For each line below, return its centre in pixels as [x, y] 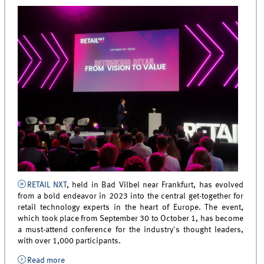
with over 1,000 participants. [70, 241]
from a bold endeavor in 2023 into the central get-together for [131, 197]
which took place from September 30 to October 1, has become [131, 219]
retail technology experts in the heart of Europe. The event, [131, 208]
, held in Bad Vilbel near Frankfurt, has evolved [155, 185]
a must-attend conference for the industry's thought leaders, [131, 230]
